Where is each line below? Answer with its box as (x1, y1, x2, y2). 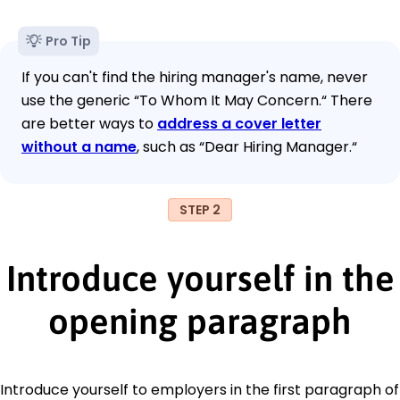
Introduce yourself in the (5, 257, 395, 298)
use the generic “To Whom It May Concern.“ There (21, 89, 372, 111)
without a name (21, 136, 137, 157)
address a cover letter (157, 112, 321, 134)
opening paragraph (48, 300, 352, 341)
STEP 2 (179, 200, 221, 219)
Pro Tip (46, 31, 91, 50)
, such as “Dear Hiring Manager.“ (137, 136, 357, 157)
